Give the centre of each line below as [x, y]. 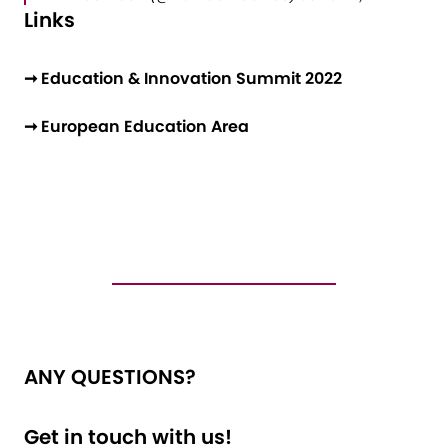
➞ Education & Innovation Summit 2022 [183, 78]
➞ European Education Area [136, 126]
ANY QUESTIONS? [110, 376]
